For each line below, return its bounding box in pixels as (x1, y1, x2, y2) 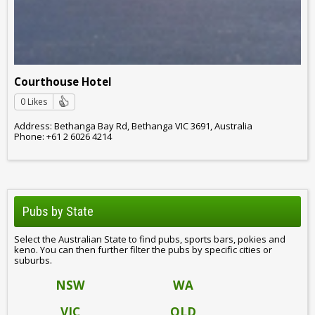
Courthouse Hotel (14, 75, 112, 89)
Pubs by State (22, 204, 94, 219)
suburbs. (14, 254, 52, 267)
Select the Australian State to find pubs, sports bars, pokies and (14, 233, 285, 246)
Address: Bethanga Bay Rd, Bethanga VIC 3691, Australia (14, 119, 252, 132)
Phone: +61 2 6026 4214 (14, 129, 112, 143)
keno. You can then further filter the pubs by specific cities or (14, 243, 272, 257)
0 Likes (20, 96, 47, 108)
